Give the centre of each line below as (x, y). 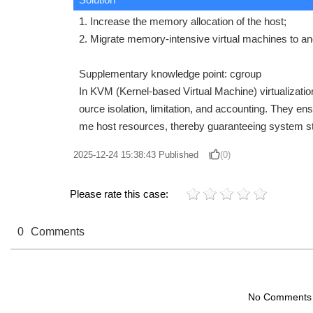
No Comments (279, 297)
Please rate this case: (119, 194)
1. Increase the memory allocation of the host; (183, 22)
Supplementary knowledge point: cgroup (170, 74)
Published (177, 155)
